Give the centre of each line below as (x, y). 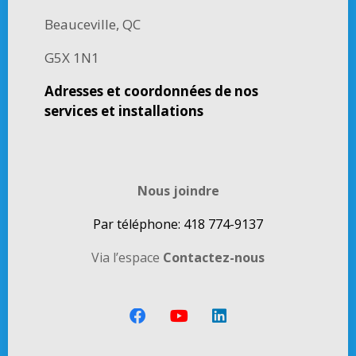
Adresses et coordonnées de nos (151, 91)
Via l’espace (127, 258)
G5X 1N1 (72, 58)
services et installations (124, 111)
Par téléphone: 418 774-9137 (178, 224)
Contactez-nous (214, 258)
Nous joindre (178, 191)
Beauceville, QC (92, 25)
